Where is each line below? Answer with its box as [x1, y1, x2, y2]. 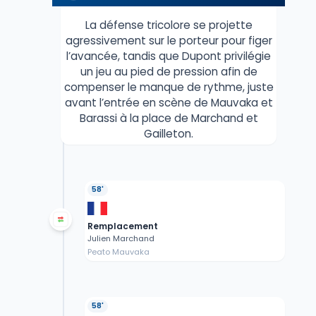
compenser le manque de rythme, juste [63, 79, 274, 95]
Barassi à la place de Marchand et [79, 110, 258, 126]
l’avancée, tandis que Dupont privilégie [66, 48, 271, 63]
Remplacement [87, 219, 158, 232]
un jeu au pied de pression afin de [80, 63, 257, 79]
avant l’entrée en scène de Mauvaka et [64, 95, 273, 110]
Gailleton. [144, 126, 193, 141]
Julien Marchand [87, 232, 154, 244]
